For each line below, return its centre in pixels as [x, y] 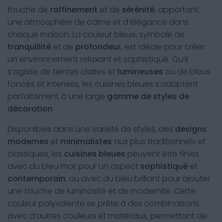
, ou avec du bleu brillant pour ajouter [138, 179]
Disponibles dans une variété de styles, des [91, 129]
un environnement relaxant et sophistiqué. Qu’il [98, 59]
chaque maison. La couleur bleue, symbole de [96, 34]
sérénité [138, 10]
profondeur [98, 47]
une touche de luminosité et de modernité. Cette [102, 191]
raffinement [74, 10]
